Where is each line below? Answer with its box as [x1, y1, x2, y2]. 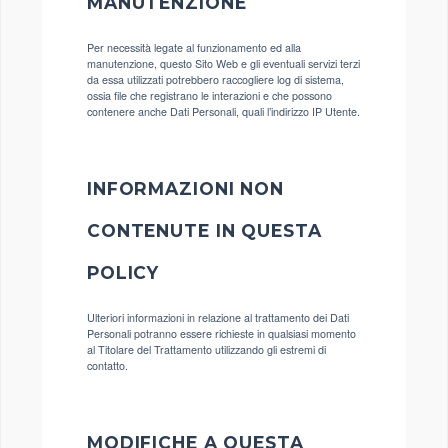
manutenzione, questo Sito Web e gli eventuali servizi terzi [87, 55, 360, 71]
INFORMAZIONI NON [87, 177, 284, 199]
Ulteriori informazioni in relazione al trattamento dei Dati [87, 309, 349, 325]
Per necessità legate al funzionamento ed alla [87, 39, 301, 55]
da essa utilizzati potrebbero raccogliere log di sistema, [87, 71, 344, 87]
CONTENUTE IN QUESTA [87, 219, 322, 241]
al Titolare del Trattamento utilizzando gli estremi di [87, 341, 326, 357]
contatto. [87, 357, 128, 373]
